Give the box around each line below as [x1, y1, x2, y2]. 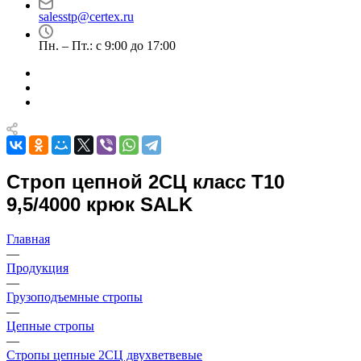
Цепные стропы [6, 318, 94, 333]
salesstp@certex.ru [39, 10, 134, 23]
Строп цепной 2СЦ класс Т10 [6, 170, 284, 193]
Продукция [6, 260, 68, 275]
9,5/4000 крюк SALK [6, 193, 193, 215]
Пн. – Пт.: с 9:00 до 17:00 [39, 39, 176, 52]
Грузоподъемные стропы [6, 289, 143, 304]
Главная [6, 231, 50, 246]
